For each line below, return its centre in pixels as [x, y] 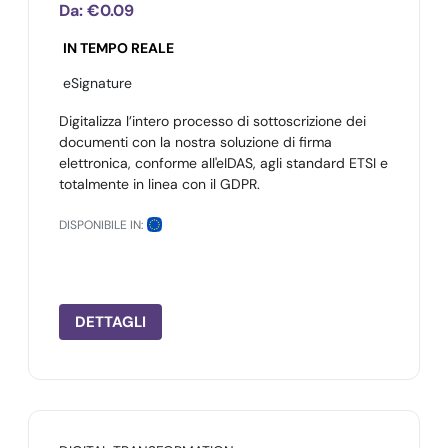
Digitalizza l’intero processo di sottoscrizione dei [212, 121]
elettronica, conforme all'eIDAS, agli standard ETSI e [223, 163]
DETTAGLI [110, 322]
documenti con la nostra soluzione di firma [195, 142]
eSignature [97, 83]
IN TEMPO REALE [118, 48]
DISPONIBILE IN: [101, 225]
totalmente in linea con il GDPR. [159, 184]
